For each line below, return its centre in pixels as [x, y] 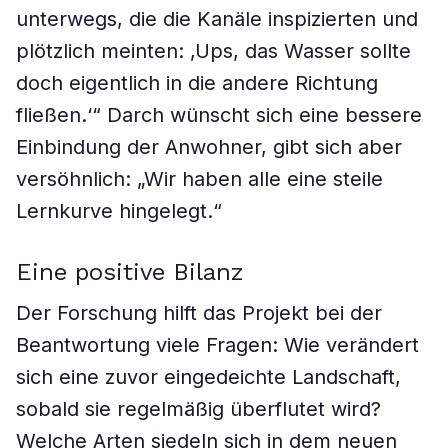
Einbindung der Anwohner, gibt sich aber [209, 147]
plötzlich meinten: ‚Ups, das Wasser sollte [213, 51]
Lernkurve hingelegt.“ [119, 211]
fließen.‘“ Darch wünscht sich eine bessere [219, 115]
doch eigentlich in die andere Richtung [197, 83]
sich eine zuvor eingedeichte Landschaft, [208, 377]
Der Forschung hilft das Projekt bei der [199, 313]
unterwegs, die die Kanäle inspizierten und [217, 19]
